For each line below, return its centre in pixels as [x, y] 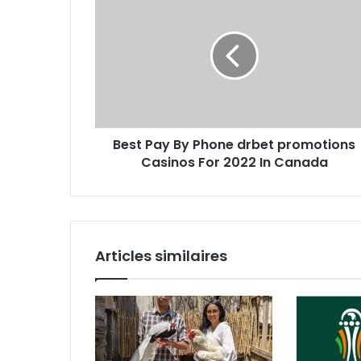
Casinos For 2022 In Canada [234, 162]
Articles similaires [161, 256]
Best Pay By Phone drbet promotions [234, 145]
